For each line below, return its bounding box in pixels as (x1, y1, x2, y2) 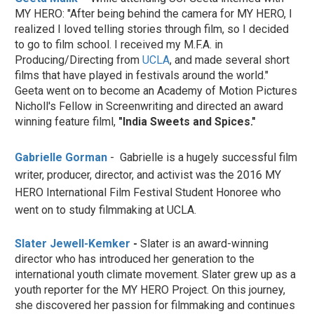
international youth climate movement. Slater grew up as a (15, 267, 296, 281)
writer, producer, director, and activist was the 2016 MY (15, 168, 281, 182)
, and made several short (170, 53, 289, 67)
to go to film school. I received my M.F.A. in (15, 37, 223, 51)
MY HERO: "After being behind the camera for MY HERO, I (15, 6, 292, 20)
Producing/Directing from (15, 53, 142, 67)
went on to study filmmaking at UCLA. (15, 203, 196, 217)
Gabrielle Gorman (15, 150, 107, 164)
